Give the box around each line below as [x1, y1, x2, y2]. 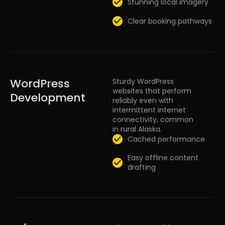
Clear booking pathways [128, 16, 212, 26]
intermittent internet [113, 105, 186, 116]
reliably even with [113, 95, 173, 106]
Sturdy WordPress [113, 76, 174, 87]
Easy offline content [128, 153, 198, 163]
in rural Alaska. [113, 124, 162, 135]
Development [10, 90, 85, 106]
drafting [128, 162, 156, 173]
